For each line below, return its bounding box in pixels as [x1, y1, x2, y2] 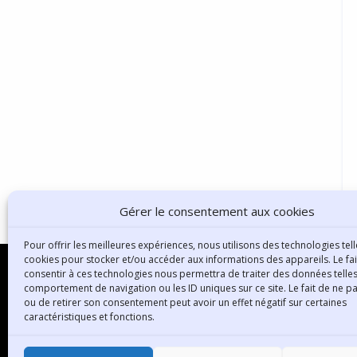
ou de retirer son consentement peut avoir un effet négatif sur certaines [24, 296, 347, 309]
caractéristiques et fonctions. [24, 310, 155, 324]
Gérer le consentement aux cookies [120, 203, 316, 219]
